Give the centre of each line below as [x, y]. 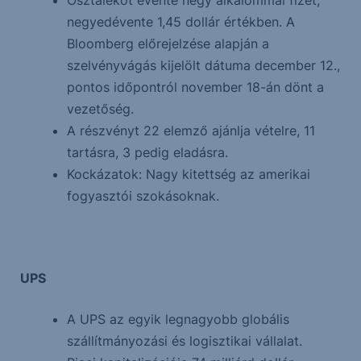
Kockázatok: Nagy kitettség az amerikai [188, 174]
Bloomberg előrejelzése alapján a [168, 44]
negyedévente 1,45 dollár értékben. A [180, 22]
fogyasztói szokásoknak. [143, 196]
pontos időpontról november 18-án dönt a [195, 87]
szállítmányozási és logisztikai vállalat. [184, 341]
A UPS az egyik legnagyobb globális [178, 319]
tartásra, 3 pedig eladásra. [147, 152]
